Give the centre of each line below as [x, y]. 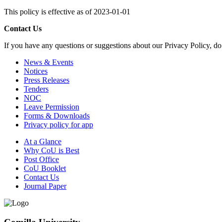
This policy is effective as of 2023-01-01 [67, 11]
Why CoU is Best [52, 150]
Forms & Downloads [57, 115]
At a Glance [43, 141]
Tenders [36, 89]
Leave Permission [52, 107]
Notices [36, 71]
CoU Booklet [45, 168]
